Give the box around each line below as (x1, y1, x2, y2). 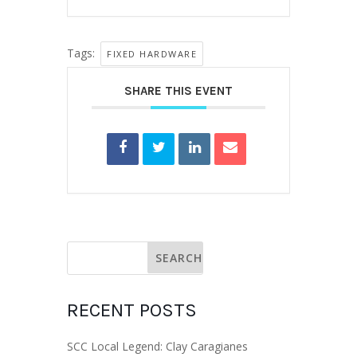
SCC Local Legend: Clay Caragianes (67, 339, 248, 354)
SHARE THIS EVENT (124, 84, 233, 98)
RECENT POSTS (67, 299, 197, 321)
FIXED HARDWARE (107, 48, 197, 60)
